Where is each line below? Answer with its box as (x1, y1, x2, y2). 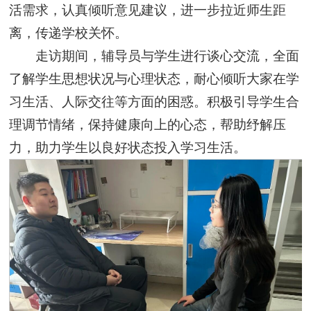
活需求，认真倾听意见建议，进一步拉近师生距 (9, 3, 287, 17)
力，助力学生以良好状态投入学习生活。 (9, 140, 247, 155)
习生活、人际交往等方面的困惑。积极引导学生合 (9, 94, 300, 109)
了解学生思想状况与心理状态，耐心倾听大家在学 (9, 72, 300, 86)
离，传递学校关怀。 (9, 26, 128, 40)
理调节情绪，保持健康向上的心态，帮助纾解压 (9, 117, 287, 132)
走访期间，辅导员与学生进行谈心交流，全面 (35, 49, 299, 63)
